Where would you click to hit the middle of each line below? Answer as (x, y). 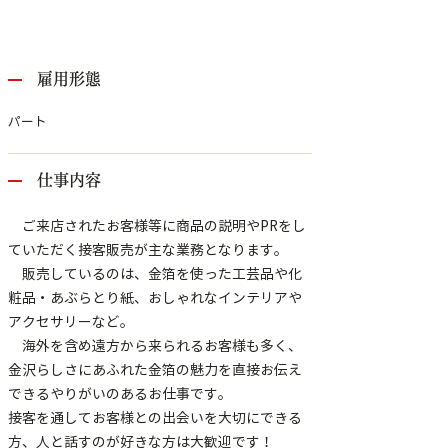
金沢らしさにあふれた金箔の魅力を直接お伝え (155, 370)
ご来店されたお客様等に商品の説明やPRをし (157, 226)
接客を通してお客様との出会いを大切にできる (155, 418)
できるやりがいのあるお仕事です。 (120, 394)
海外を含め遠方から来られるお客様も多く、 (155, 346)
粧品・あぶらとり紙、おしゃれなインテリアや (155, 298)
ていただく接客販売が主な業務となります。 (148, 250)
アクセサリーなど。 (71, 322)
